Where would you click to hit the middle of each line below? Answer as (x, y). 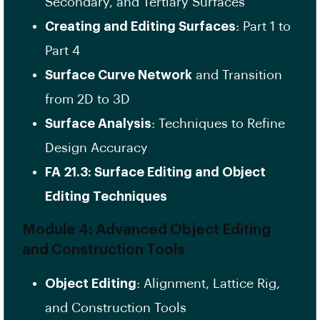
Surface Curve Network (119, 75)
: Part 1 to (263, 27)
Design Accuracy (96, 148)
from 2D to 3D (87, 100)
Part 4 (62, 51)
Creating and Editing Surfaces (140, 27)
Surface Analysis (98, 124)
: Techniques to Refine (218, 124)
